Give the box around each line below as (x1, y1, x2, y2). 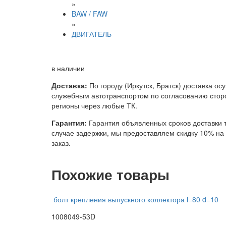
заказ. (51, 138, 71, 148)
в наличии (51, 63, 85, 73)
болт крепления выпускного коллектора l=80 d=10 (53, 194, 218, 204)
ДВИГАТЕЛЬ (72, 29, 111, 39)
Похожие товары (51, 163, 169, 185)
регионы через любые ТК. (51, 100, 137, 110)
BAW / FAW (72, 9, 107, 19)
